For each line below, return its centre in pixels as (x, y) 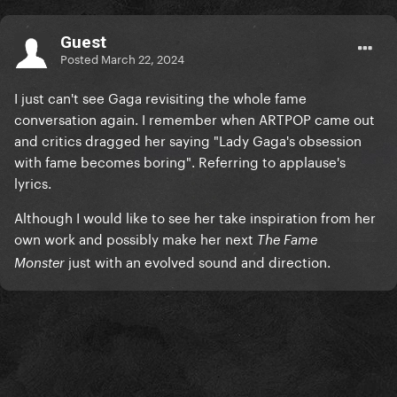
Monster (41, 263)
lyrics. (35, 182)
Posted (81, 57)
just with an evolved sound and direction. (201, 261)
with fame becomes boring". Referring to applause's (180, 161)
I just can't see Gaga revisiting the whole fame (160, 97)
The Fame (287, 240)
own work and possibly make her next (136, 238)
